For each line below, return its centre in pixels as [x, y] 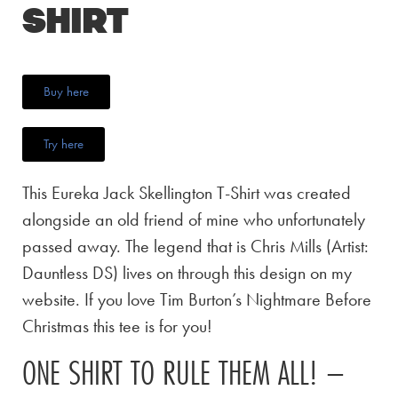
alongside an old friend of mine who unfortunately [194, 219]
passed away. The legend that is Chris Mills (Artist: [195, 246]
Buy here [66, 91]
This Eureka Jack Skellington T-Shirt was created [187, 192]
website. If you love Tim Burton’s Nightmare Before [197, 299]
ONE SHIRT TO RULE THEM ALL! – [184, 373]
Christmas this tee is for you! [117, 326]
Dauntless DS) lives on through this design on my [187, 272]
